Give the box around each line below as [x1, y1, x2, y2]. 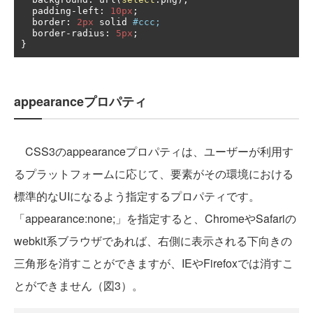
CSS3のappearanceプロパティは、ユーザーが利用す [14, 143, 293, 159]
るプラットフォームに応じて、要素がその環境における [14, 165, 293, 182]
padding [32, 5, 71, 16]
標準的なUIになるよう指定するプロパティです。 [14, 187, 260, 204]
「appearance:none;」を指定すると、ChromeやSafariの [14, 210, 296, 226]
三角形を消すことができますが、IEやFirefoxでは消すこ [14, 254, 293, 271]
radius [71, 27, 105, 38]
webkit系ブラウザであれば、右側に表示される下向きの [14, 232, 292, 249]
